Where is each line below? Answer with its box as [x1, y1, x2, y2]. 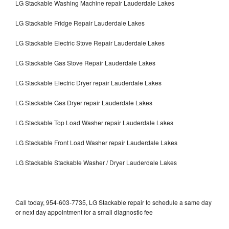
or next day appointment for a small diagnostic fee [15, 207, 153, 216]
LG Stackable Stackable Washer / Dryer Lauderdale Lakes [15, 157, 177, 167]
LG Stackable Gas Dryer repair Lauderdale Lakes [15, 98, 152, 107]
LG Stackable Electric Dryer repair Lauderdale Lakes [15, 78, 162, 87]
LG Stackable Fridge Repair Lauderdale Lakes [15, 18, 145, 27]
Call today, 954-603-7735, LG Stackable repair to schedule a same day [15, 197, 212, 207]
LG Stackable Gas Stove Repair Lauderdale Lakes [15, 58, 155, 67]
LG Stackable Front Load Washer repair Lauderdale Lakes [15, 138, 177, 147]
